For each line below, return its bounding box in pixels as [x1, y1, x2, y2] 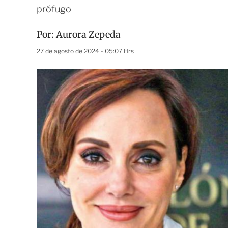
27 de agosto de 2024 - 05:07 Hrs [37, 47, 134, 55]
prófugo [37, 4, 71, 14]
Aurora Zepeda [56, 28, 121, 40]
